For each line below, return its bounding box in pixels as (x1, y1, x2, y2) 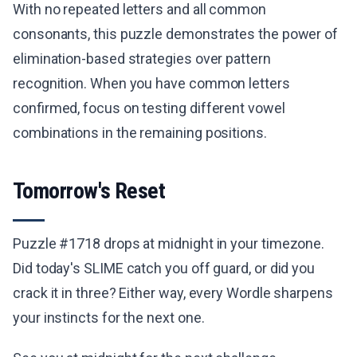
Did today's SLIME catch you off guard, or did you (13, 260, 316, 277)
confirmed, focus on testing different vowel (13, 100, 285, 116)
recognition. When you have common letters (13, 75, 290, 92)
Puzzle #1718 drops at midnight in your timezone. (13, 235, 325, 252)
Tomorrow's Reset (13, 178, 166, 204)
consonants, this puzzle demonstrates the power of (13, 25, 339, 42)
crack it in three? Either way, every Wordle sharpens (13, 284, 333, 301)
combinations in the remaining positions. (13, 124, 267, 141)
